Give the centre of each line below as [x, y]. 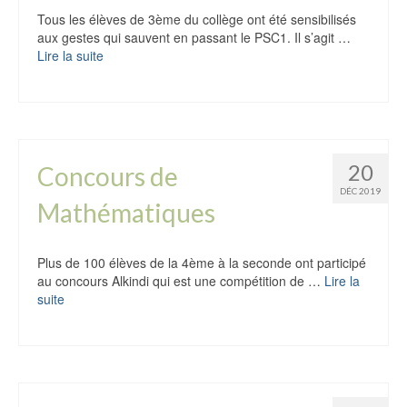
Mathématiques [126, 213]
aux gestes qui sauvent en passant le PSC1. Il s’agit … [194, 37]
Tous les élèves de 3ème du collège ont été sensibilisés [197, 19]
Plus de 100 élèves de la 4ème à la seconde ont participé [202, 263]
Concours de [108, 176]
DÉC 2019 [360, 191]
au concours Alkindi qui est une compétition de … [181, 281]
